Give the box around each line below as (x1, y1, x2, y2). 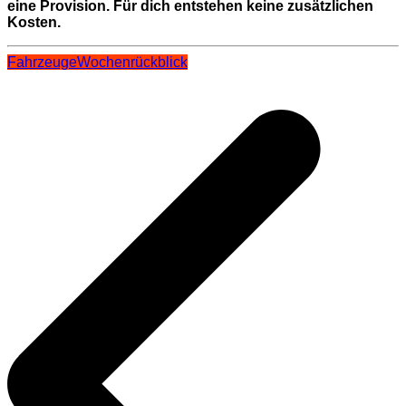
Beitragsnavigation (6, 70, 182, 95)
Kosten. (7, 14, 61, 31)
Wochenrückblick (77, 54, 188, 71)
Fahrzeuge (7, 54, 77, 71)
